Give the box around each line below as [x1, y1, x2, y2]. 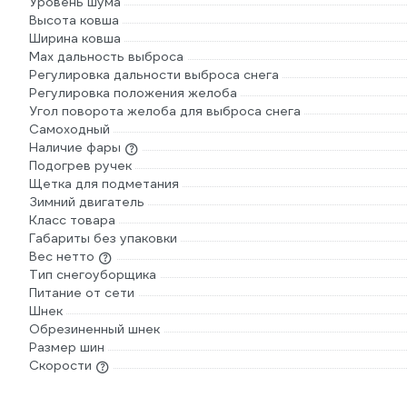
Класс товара [29, 212, 115, 229]
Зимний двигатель [29, 194, 144, 211]
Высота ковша [29, 12, 119, 29]
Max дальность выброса [29, 48, 184, 65]
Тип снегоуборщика [29, 266, 156, 283]
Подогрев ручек [29, 157, 132, 174]
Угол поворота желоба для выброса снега [29, 103, 301, 120]
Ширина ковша [29, 30, 121, 47]
